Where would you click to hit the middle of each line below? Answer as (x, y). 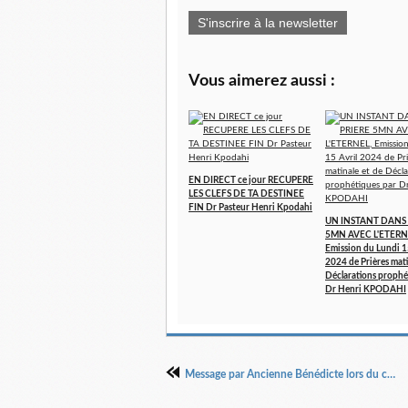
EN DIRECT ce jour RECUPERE (251, 180)
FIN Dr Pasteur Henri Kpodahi (250, 208)
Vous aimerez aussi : (262, 81)
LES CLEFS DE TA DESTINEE (246, 194)
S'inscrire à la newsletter (268, 23)
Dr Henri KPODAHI (366, 290)
